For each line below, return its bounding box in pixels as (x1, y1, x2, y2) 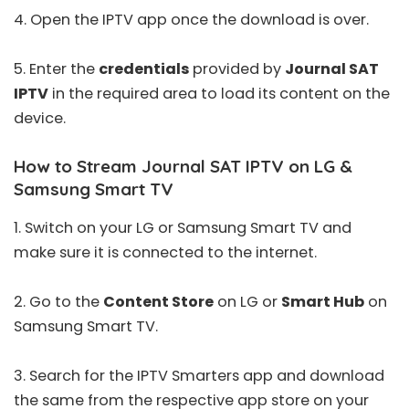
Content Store (103, 290, 214, 312)
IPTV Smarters (137, 364, 239, 386)
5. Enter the (14, 58, 99, 79)
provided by (193, 58, 285, 79)
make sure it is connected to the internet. (14, 241, 317, 263)
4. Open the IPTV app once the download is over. (14, 8, 369, 30)
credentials (99, 58, 193, 79)
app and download (239, 364, 384, 386)
